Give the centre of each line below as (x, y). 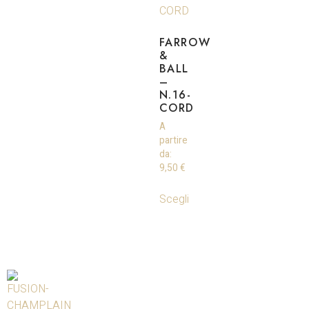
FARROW (185, 42)
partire (173, 140)
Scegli (174, 199)
